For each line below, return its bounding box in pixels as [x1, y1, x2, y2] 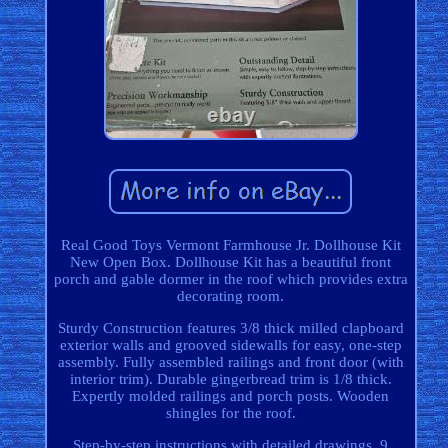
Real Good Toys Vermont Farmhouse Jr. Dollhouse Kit [60, 237, 401, 254]
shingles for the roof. [165, 405, 296, 422]
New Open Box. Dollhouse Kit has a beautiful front [70, 254, 392, 271]
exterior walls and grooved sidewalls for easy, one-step [59, 337, 402, 354]
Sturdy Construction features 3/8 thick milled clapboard [57, 320, 404, 337]
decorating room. [177, 288, 285, 305]
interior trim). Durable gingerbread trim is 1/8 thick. [69, 371, 392, 388]
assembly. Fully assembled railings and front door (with [57, 354, 404, 371]
